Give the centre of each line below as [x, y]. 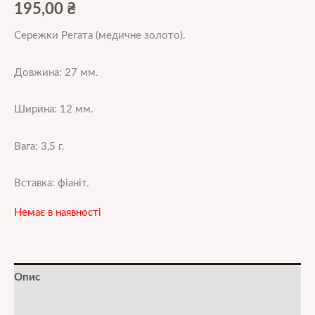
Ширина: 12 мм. [54, 110]
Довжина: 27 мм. [56, 72]
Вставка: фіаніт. [52, 184]
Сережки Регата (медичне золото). [100, 35]
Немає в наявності [58, 212]
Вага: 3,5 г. [39, 146]
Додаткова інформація [72, 307]
